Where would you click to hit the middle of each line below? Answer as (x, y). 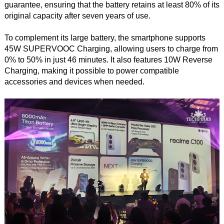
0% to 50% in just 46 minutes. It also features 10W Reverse (108, 59)
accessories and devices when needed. (74, 81)
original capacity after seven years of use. (77, 15)
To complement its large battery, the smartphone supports (105, 37)
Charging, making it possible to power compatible (91, 70)
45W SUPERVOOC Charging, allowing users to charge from (111, 48)
